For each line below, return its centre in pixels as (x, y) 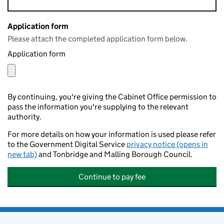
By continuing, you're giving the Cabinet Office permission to (112, 97)
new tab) (22, 154)
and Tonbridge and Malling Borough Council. (115, 154)
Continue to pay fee (112, 177)
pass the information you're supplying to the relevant (98, 107)
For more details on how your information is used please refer (112, 134)
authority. (24, 117)
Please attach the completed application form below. (97, 39)
